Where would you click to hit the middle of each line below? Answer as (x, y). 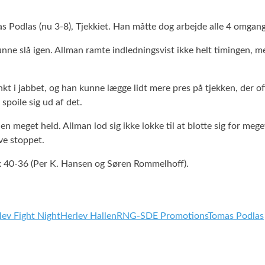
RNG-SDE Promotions (162, 216)
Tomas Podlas (236, 216)
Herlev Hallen (88, 216)
